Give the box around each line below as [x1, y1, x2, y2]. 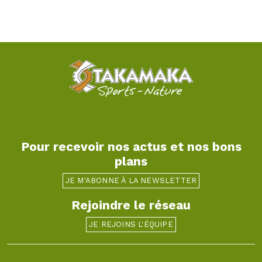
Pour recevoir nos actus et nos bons [20, 139, 242, 154]
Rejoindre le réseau [71, 197, 191, 212]
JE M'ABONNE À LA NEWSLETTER [65, 175, 197, 185]
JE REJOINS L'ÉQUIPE [89, 219, 173, 229]
